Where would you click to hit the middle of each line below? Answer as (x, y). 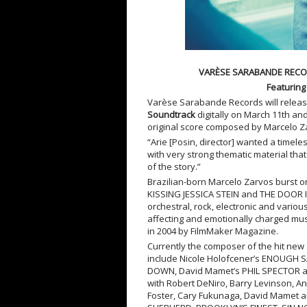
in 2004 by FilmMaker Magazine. (212, 231)
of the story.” (174, 167)
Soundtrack (171, 114)
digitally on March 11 (238, 114)
